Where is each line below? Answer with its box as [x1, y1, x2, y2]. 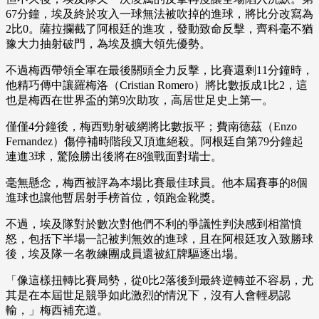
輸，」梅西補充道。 [6, 304, 108, 317]
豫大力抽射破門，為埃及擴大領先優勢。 [6, 38, 211, 51]
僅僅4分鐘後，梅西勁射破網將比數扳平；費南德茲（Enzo [6, 120, 297, 133]
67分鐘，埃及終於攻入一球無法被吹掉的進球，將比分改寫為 [6, 8, 313, 21]
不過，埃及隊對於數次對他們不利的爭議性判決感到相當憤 [6, 218, 302, 231]
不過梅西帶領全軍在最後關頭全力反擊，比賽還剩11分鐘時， [6, 64, 313, 77]
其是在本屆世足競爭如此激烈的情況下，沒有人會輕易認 [6, 289, 291, 302]
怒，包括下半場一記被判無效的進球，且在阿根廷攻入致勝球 [6, 233, 313, 246]
